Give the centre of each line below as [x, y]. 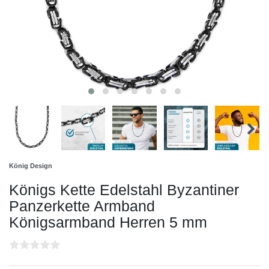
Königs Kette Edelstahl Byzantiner [124, 189]
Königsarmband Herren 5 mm [108, 222]
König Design [31, 165]
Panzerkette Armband [82, 206]
